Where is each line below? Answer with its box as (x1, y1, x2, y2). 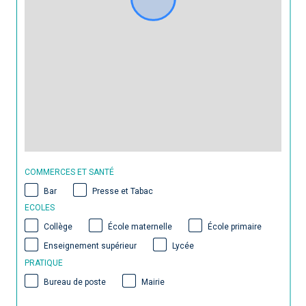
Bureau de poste (44, 277, 106, 287)
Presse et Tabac (92, 186, 153, 196)
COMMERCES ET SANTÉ (25, 167, 114, 177)
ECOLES (25, 202, 55, 212)
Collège (44, 221, 72, 232)
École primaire (208, 221, 262, 232)
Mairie (141, 277, 165, 287)
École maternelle (108, 221, 172, 232)
